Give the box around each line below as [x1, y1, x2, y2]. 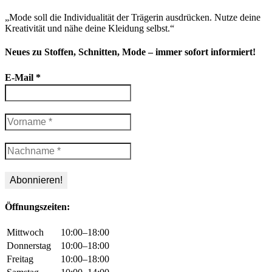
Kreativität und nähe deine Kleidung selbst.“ [5, 23, 174, 34]
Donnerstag [7, 240, 51, 251]
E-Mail [5, 72, 36, 83]
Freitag [7, 254, 33, 265]
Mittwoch [7, 227, 44, 238]
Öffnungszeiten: [5, 201, 70, 212]
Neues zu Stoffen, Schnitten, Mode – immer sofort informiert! [5, 47, 256, 58]
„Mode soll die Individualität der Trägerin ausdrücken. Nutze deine [5, 12, 260, 23]
